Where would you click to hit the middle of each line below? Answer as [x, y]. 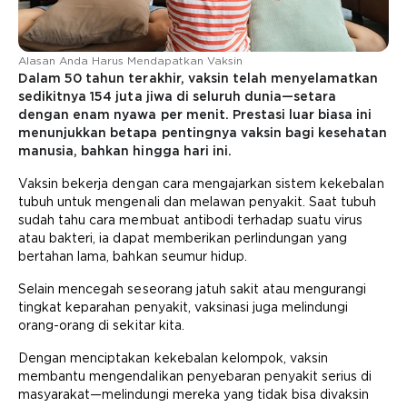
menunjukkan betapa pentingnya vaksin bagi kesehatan [203, 133]
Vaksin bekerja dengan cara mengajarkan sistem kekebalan [201, 184]
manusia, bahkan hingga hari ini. [125, 151]
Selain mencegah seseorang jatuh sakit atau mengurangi [193, 289]
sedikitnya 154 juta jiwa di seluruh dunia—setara [178, 96]
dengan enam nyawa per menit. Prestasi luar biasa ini [195, 114]
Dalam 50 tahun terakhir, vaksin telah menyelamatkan [199, 78]
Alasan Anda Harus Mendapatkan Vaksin [130, 60]
